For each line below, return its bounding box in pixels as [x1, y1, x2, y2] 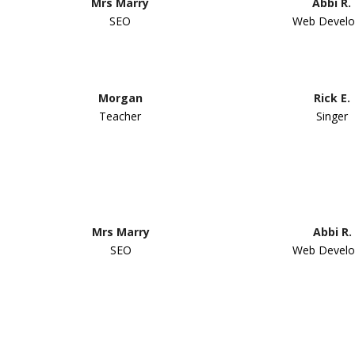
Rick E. [313, 90, 350, 105]
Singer [315, 108, 348, 124]
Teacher [99, 108, 142, 124]
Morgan [97, 90, 143, 105]
